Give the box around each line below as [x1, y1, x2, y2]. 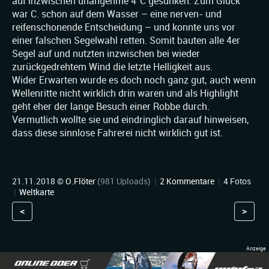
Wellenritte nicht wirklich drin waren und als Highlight [12, 88, 238, 100]
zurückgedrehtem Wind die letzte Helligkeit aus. [12, 61, 213, 73]
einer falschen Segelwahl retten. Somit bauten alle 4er [12, 35, 240, 47]
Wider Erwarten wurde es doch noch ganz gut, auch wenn [12, 74, 256, 86]
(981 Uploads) [97, 177, 151, 187]
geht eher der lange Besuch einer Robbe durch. [12, 101, 210, 113]
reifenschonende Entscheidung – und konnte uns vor [12, 22, 235, 34]
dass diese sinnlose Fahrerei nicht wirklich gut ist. [12, 127, 223, 139]
